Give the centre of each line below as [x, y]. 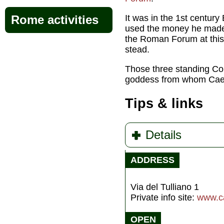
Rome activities [55, 20]
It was [138, 18]
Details [163, 135]
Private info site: [164, 198]
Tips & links [164, 104]
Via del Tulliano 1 [165, 187]
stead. [137, 49]
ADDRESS [152, 160]
